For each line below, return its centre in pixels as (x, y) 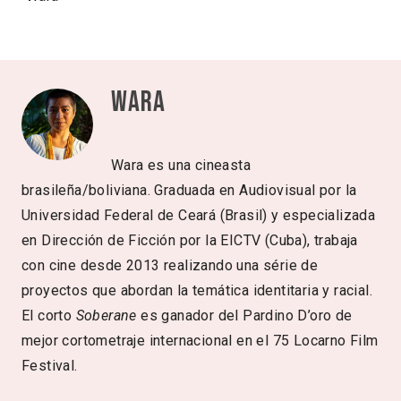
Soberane (108, 315)
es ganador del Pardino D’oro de (247, 315)
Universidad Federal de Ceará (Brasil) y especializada (199, 215)
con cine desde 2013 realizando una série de (170, 265)
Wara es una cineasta (181, 165)
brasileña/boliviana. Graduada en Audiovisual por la (189, 190)
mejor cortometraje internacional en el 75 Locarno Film (200, 340)
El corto (49, 315)
